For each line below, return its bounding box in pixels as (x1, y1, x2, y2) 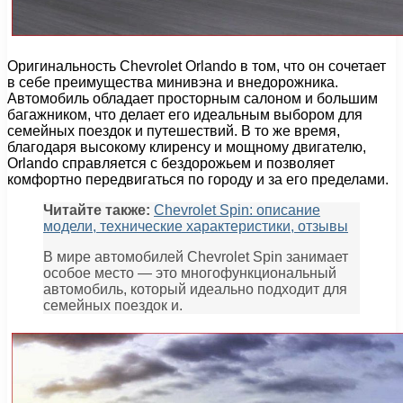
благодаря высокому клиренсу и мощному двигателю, (7, 139, 366, 155)
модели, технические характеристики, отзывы (43, 218, 348, 234)
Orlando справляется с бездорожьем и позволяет (7, 155, 335, 171)
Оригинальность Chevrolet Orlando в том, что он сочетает (7, 58, 386, 74)
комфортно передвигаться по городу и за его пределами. (7, 171, 389, 187)
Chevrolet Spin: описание (154, 201, 320, 218)
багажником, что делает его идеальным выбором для (7, 106, 363, 122)
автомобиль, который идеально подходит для (43, 281, 347, 297)
